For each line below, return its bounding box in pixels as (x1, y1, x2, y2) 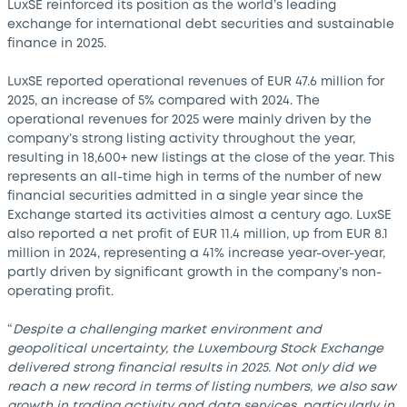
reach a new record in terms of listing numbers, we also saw (7, 382, 396, 392)
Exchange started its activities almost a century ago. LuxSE (7, 210, 392, 221)
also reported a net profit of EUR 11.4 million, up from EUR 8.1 (7, 229, 388, 240)
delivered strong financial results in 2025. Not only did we (7, 362, 376, 373)
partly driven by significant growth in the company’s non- (7, 267, 382, 278)
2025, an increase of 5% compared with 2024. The (7, 95, 320, 106)
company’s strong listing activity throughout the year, (7, 134, 355, 144)
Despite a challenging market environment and (13, 324, 322, 335)
